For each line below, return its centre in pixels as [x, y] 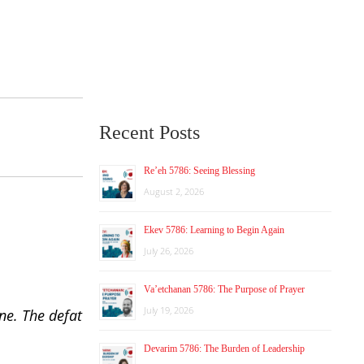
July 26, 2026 [169, 251]
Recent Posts [149, 132]
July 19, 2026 [169, 310]
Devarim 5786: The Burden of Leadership [224, 349]
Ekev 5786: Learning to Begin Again [214, 230]
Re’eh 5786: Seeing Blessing [199, 171]
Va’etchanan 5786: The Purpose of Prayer [224, 289]
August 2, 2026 [174, 191]
